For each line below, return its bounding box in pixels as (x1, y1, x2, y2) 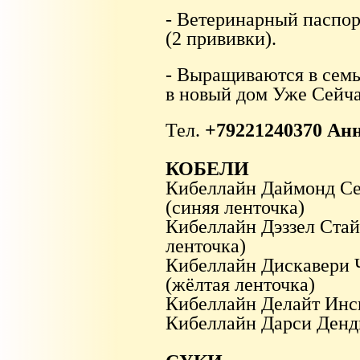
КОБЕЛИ (165, 158, 249, 180)
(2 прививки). (165, 27, 276, 49)
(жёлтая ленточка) (165, 274, 315, 296)
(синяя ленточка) (165, 197, 305, 219)
